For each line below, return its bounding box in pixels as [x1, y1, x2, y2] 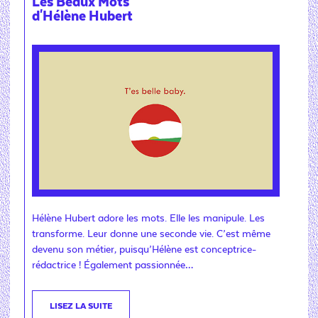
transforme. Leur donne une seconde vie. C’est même [32, 229, 270, 240]
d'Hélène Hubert [32, 9, 133, 24]
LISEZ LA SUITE [50, 301, 112, 311]
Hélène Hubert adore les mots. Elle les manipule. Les [32, 213, 265, 224]
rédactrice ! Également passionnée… [32, 260, 193, 271]
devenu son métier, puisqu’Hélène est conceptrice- [32, 244, 256, 256]
